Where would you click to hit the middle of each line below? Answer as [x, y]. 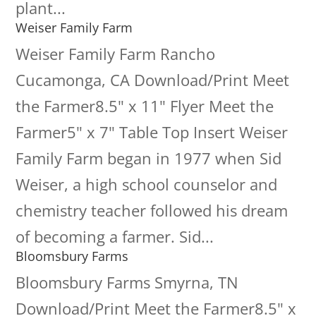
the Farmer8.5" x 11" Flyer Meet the [145, 106]
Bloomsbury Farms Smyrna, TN [127, 282]
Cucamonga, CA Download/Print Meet [153, 80]
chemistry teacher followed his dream [152, 210]
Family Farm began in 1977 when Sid [149, 158]
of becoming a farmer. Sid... [115, 236]
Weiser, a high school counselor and [147, 184]
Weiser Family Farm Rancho [116, 54]
